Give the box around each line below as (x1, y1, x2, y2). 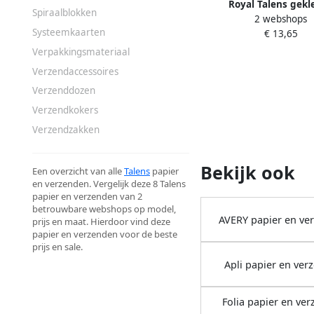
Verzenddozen (32, 84, 95, 97)
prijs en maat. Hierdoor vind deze (32, 215, 170, 228)
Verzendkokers (32, 103, 98, 116)
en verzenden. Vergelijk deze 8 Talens (32, 177, 186, 191)
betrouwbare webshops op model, (32, 203, 176, 216)
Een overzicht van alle (32, 165, 124, 178)
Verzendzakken (32, 123, 100, 136)
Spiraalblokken (32, 6, 97, 20)
